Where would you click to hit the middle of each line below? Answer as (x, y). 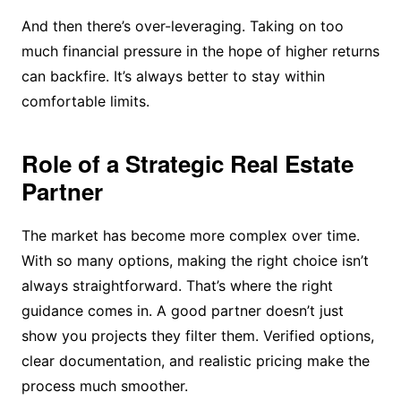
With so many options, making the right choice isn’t (195, 260)
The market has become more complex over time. (190, 235)
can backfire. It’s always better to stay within (173, 76)
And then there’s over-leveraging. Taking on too (182, 26)
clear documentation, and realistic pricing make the (195, 360)
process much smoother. (104, 385)
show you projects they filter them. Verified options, (197, 335)
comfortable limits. (85, 101)
